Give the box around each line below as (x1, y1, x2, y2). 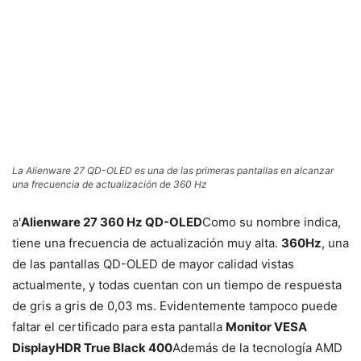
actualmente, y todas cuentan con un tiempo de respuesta (12, 277, 342, 293)
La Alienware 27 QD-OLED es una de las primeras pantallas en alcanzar (12, 164, 334, 177)
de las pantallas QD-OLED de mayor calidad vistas (12, 256, 294, 272)
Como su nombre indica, (202, 214, 341, 230)
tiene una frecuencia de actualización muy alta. (12, 235, 281, 251)
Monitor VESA (226, 319, 307, 335)
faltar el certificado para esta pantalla (12, 319, 226, 335)
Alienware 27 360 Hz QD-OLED (21, 214, 202, 230)
